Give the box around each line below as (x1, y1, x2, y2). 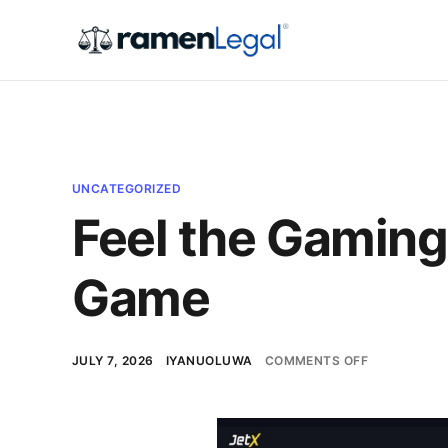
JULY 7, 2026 (72, 353, 154, 368)
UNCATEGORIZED (72, 181, 182, 196)
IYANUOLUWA (165, 353, 253, 368)
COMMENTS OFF (264, 353, 369, 368)
